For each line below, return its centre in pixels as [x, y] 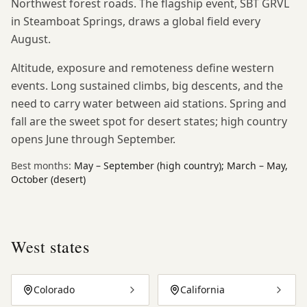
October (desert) [48, 179]
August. [31, 39]
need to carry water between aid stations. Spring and [149, 103]
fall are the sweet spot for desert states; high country [149, 121]
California [202, 290]
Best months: [42, 165]
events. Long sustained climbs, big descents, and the [147, 86]
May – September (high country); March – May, [181, 165]
